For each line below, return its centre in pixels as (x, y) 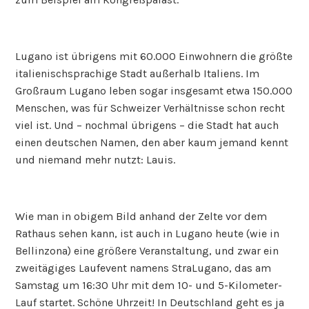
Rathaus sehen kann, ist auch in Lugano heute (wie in (148, 233)
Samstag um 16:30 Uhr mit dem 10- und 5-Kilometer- (149, 285)
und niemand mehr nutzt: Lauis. (96, 159)
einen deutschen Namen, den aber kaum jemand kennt (152, 142)
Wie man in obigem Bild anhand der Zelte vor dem (141, 216)
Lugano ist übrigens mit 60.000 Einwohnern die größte (154, 56)
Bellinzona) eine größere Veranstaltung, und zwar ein (147, 250)
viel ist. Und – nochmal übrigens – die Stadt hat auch (147, 125)
